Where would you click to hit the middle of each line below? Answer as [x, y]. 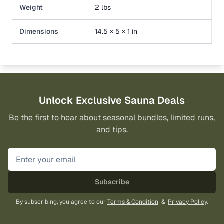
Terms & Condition [133, 202]
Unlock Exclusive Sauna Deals [112, 101]
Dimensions [39, 32]
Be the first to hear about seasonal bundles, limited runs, [112, 118]
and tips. [112, 130]
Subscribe [112, 182]
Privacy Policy [187, 202]
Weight [31, 8]
